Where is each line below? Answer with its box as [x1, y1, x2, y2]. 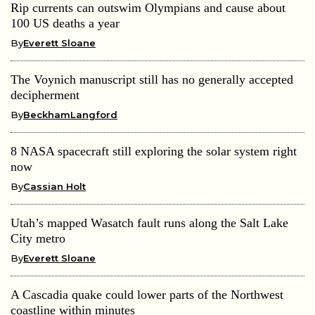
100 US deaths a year [11, 16, 120, 31]
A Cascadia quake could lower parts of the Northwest [11, 288, 283, 302]
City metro [11, 231, 65, 246]
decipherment [11, 88, 79, 103]
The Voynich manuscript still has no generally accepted [11, 72, 293, 87]
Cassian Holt [23, 181, 86, 193]
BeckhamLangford [23, 109, 117, 121]
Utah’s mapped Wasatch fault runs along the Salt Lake [11, 216, 288, 231]
